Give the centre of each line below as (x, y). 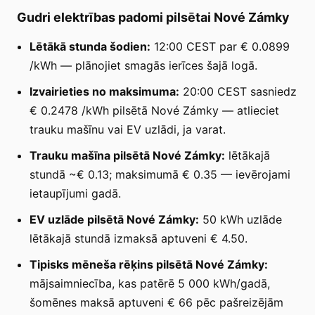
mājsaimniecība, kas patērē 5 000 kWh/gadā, (150, 283)
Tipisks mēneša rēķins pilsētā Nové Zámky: (149, 264)
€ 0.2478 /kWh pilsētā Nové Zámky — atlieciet (154, 110)
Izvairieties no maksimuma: (104, 91)
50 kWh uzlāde (240, 219)
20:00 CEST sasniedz (238, 91)
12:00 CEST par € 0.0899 (220, 46)
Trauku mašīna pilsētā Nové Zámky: (127, 155)
